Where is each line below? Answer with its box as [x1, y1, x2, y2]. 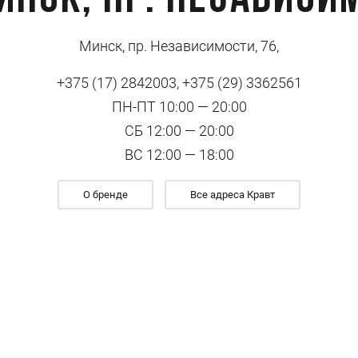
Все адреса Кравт [190, 189, 275, 201]
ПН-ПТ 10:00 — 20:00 [111, 98, 247, 115]
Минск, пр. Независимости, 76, [79, 38, 279, 54]
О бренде [83, 189, 128, 201]
